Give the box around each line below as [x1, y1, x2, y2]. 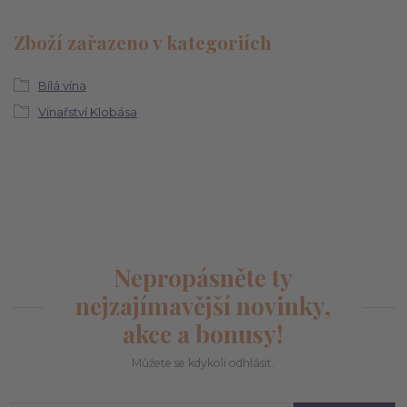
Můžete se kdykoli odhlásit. [132, 355, 275, 370]
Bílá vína [37, 78, 86, 94]
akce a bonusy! [123, 318, 284, 350]
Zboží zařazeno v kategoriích [14, 28, 272, 55]
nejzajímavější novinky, [75, 290, 332, 322]
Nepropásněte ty [114, 262, 293, 293]
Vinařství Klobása [37, 104, 137, 120]
